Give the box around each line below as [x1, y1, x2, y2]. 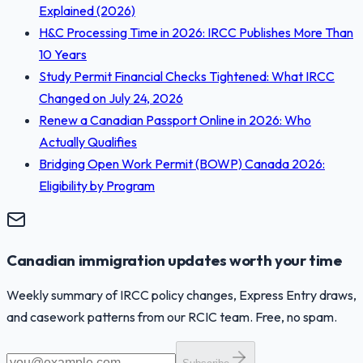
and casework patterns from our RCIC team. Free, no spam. [6, 308, 337, 325]
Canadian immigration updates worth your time [6, 250, 342, 270]
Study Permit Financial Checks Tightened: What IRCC [39, 68, 335, 85]
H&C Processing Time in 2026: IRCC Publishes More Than [39, 24, 353, 41]
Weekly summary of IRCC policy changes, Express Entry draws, [6, 286, 357, 303]
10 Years [39, 46, 87, 63]
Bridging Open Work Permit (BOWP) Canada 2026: [39, 156, 325, 173]
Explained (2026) [39, 2, 135, 19]
